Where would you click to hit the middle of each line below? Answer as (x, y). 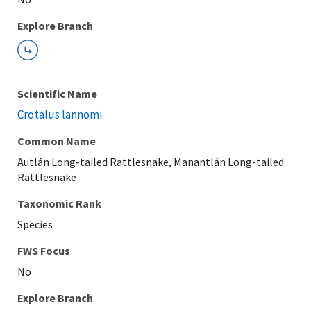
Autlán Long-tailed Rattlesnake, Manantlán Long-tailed (151, 162)
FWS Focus (44, 251)
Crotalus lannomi (60, 115)
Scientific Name (57, 94)
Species (35, 224)
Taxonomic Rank (59, 203)
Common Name (57, 141)
